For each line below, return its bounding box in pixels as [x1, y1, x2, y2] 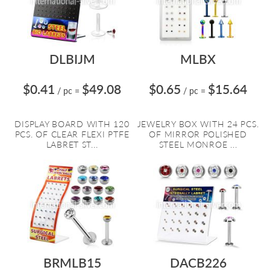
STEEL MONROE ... [159, 139, 237, 149]
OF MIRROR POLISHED [149, 129, 247, 139]
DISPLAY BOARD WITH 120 [14, 119, 130, 129]
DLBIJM [49, 51, 95, 66]
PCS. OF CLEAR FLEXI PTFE [14, 129, 130, 139]
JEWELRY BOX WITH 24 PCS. [137, 119, 259, 129]
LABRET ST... [46, 139, 98, 149]
